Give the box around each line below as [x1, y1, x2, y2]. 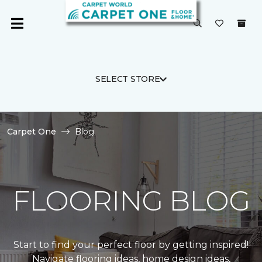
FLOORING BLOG [12, 184, 250, 218]
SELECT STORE [95, 74, 160, 84]
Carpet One [7, 126, 56, 137]
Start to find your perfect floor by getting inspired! [13, 239, 249, 250]
